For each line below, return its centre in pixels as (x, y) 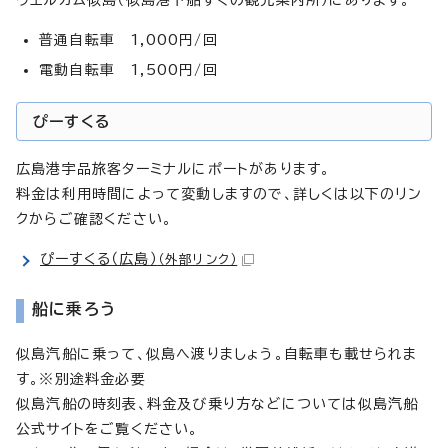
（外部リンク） (197, 259)
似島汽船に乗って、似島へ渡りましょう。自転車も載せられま (217, 353)
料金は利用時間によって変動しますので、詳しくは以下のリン (219, 193)
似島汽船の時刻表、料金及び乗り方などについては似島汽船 (217, 403)
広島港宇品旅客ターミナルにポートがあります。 (173, 168)
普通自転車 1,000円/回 (128, 39)
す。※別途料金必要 (81, 378)
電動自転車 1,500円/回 (128, 69)
